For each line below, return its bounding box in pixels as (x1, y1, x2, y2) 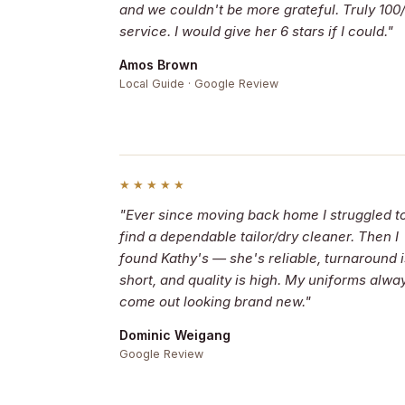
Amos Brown (119, 57, 198, 72)
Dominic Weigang (119, 327, 231, 343)
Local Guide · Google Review (119, 77, 278, 90)
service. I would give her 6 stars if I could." (119, 23, 393, 40)
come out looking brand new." (119, 293, 311, 310)
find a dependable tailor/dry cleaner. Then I (119, 228, 399, 245)
